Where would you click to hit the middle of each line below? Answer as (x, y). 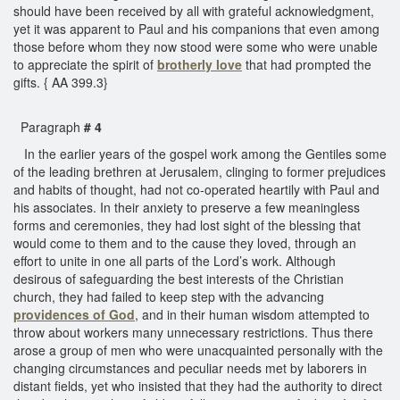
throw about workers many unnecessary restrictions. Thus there (193, 332)
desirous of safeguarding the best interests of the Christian (179, 278)
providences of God (74, 314)
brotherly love (200, 64)
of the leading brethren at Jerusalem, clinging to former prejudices (200, 171)
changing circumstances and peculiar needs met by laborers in (190, 367)
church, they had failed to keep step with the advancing (169, 296)
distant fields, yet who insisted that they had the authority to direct (198, 385)
